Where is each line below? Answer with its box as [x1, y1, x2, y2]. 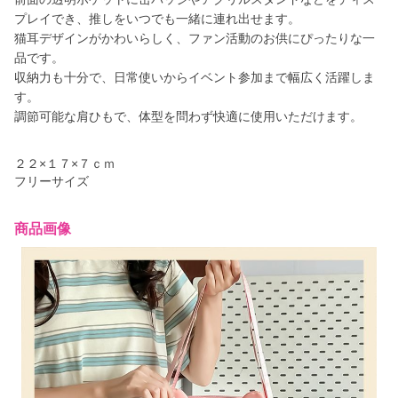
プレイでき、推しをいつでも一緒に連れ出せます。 [14, 12, 300, 26]
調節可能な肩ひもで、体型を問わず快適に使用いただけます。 [14, 109, 362, 123]
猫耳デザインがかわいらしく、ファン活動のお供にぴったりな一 [14, 31, 375, 45]
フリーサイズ [14, 174, 89, 188]
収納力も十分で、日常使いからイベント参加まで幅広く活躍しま [14, 70, 375, 84]
